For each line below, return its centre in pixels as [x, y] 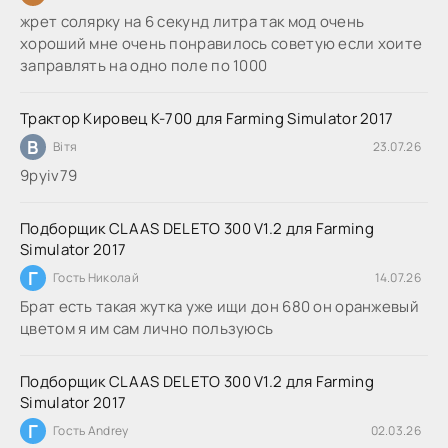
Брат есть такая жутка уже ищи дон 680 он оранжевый [219, 307]
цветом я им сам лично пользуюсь [148, 329]
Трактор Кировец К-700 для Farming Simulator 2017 [207, 119]
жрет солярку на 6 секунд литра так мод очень [192, 22]
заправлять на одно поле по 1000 [144, 66]
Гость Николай [96, 278]
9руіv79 [49, 176]
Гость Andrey [91, 431]
